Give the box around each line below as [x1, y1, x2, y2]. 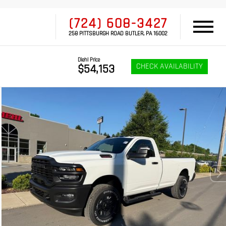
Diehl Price [78, 56, 100, 64]
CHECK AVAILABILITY [136, 61, 203, 72]
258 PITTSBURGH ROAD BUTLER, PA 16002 [69, 30, 167, 37]
